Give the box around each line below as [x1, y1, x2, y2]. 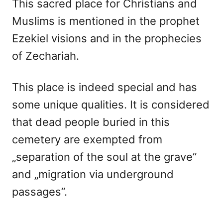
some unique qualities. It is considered [12, 98, 210, 111]
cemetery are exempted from [12, 132, 162, 146]
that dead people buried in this [12, 115, 170, 128]
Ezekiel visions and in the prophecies [12, 31, 202, 45]
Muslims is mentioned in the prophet [12, 14, 200, 27]
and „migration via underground [12, 167, 174, 181]
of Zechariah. [12, 49, 79, 62]
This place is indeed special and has [12, 80, 197, 94]
